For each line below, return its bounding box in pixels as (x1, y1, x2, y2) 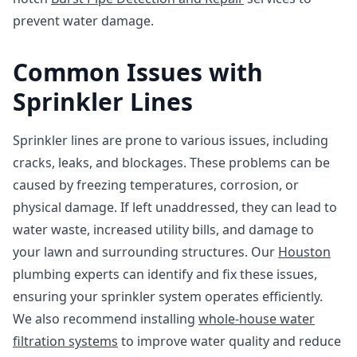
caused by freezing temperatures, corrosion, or (13, 176, 299, 194)
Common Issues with (13, 56, 263, 88)
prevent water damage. (13, 12, 154, 29)
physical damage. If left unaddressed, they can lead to (13, 198, 337, 216)
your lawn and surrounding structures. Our (13, 243, 278, 261)
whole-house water (198, 310, 315, 328)
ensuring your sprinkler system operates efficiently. (13, 288, 323, 305)
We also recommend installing (13, 310, 198, 328)
